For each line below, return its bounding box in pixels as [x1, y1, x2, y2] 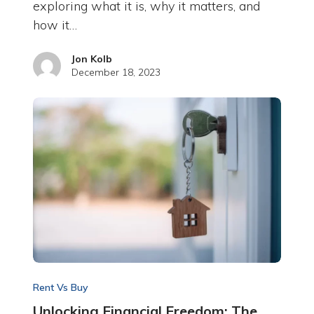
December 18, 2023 [71, 66, 161, 79]
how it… [32, 17, 77, 34]
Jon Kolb [71, 53, 112, 66]
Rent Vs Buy [32, 281, 88, 294]
